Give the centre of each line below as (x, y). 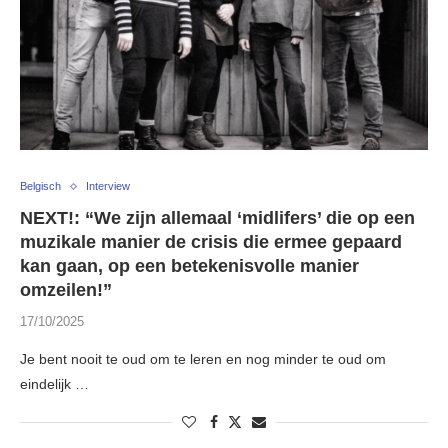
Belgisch (40, 186)
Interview (108, 186)
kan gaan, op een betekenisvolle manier (189, 266)
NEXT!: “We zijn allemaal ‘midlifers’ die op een (217, 218)
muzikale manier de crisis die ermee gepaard (211, 242)
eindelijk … (54, 384)
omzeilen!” (66, 290)
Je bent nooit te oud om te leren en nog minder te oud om (203, 359)
